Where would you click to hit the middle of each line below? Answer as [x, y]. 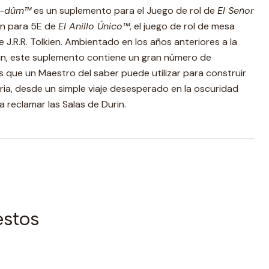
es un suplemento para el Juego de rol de [124, 11]
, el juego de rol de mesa [182, 26]
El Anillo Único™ [94, 26]
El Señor [236, 11]
